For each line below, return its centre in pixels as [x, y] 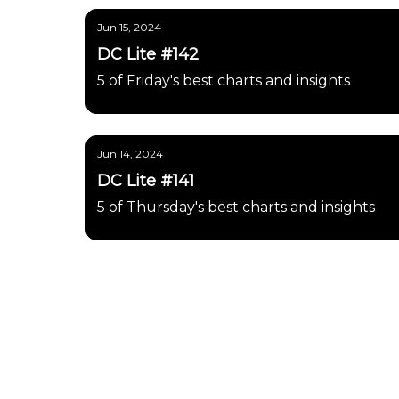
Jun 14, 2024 [130, 154]
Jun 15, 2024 [129, 27]
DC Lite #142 [148, 54]
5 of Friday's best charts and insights [224, 81]
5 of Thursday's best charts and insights [236, 207]
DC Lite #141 [146, 181]
